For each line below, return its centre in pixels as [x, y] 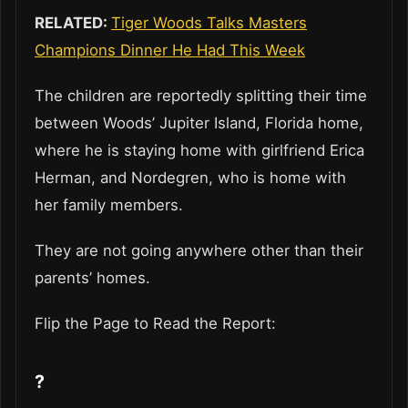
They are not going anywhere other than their [199, 251]
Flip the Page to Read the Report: [158, 324]
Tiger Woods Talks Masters [209, 23]
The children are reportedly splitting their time [201, 96]
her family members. [109, 205]
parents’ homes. [92, 278]
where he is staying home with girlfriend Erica [199, 151]
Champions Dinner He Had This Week [170, 51]
